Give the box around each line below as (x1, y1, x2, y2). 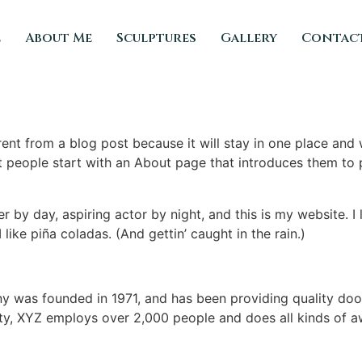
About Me (25, 28, 93, 47)
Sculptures (116, 28, 197, 47)
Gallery (221, 28, 278, 47)
